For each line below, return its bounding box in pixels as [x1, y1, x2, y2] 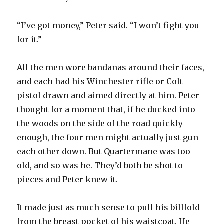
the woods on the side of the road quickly [17, 118, 183, 128]
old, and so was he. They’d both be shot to [17, 160, 183, 170]
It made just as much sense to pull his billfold [17, 202, 200, 212]
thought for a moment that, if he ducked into [17, 104, 196, 114]
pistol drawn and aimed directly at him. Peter [17, 90, 200, 100]
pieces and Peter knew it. [17, 174, 118, 184]
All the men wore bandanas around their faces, [17, 62, 205, 72]
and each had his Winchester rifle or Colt [17, 76, 183, 86]
